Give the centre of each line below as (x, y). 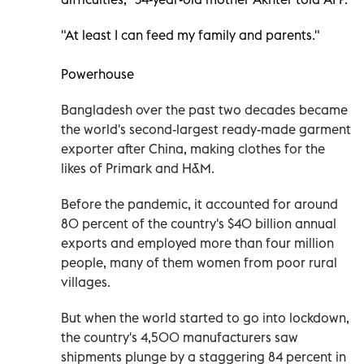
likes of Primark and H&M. (138, 168)
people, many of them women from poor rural (199, 262)
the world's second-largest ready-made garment (206, 129)
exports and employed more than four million (197, 243)
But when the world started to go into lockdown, (205, 317)
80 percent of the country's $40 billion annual (199, 223)
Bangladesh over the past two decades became (204, 109)
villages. (86, 282)
